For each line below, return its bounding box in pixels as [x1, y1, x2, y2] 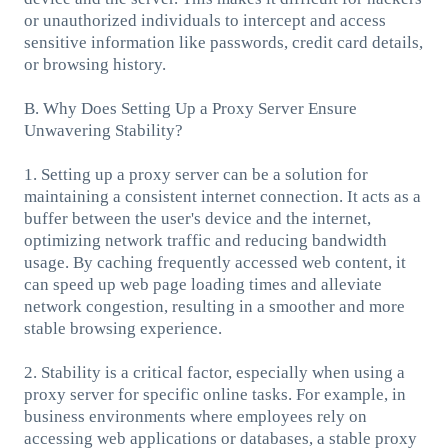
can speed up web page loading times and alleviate [23, 274, 382, 294]
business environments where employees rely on [23, 406, 367, 426]
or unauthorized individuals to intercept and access [23, 10, 386, 30]
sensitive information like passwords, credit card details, [23, 32, 423, 52]
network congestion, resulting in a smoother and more [23, 296, 405, 316]
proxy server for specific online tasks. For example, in [23, 384, 406, 404]
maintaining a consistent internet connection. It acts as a [23, 186, 421, 206]
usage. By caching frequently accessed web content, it [23, 252, 406, 272]
